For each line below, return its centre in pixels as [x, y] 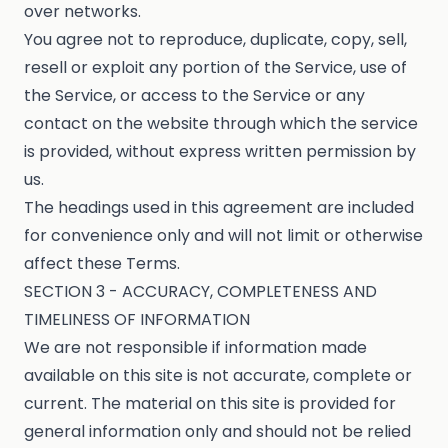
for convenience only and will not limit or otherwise [223, 236]
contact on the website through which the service [221, 124]
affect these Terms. [102, 264]
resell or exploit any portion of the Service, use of [215, 68]
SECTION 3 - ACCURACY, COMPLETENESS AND [200, 292]
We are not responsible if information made [195, 348]
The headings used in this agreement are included [219, 208]
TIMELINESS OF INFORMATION [137, 320]
